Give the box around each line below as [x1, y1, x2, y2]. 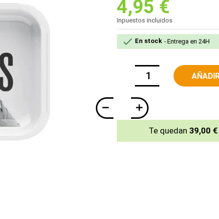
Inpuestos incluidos [117, 17, 173, 24]
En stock [133, 37, 162, 45]
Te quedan [148, 125, 189, 135]
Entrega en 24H [167, 37, 210, 45]
